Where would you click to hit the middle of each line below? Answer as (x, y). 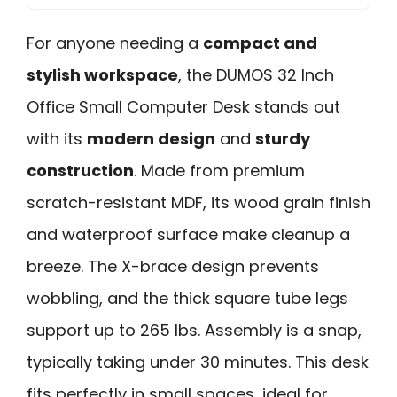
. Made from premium (219, 170)
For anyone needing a (115, 43)
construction (80, 170)
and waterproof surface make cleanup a (188, 234)
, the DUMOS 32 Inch (256, 74)
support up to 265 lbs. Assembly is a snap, (194, 330)
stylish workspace (102, 74)
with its (57, 138)
